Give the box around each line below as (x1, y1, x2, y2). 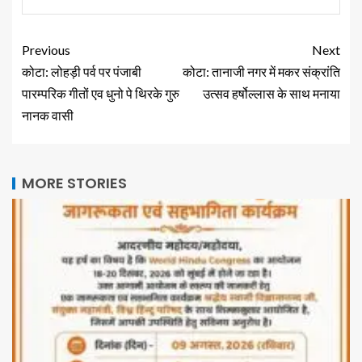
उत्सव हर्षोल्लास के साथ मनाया (203, 86, 340, 102)
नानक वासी (22, 107, 74, 124)
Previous (22, 42, 70, 58)
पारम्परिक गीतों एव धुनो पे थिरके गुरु (22, 86, 179, 102)
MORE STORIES (22, 173, 127, 194)
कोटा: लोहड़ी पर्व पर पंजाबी (22, 64, 141, 80)
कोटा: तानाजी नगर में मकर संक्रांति (183, 64, 340, 80)
